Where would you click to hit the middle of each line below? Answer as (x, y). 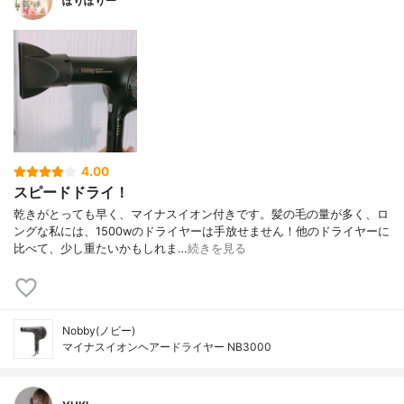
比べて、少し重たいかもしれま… (101, 248)
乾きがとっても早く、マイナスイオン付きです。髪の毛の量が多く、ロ (201, 214)
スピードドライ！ (71, 192)
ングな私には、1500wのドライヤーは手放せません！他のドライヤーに (202, 231)
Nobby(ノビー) (99, 330)
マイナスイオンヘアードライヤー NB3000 (167, 346)
